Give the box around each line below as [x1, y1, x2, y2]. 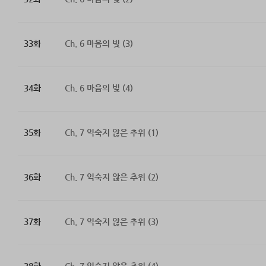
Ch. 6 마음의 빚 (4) [64, 83, 133, 93]
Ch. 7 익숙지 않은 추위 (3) [64, 217, 159, 227]
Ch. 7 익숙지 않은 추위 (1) [64, 128, 159, 138]
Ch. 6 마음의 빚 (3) [64, 39, 133, 49]
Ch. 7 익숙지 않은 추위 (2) [64, 172, 159, 182]
